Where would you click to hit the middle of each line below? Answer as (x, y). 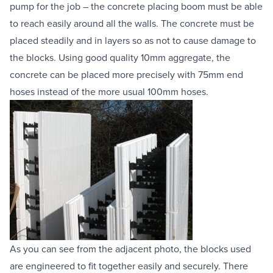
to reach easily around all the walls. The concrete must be (132, 23)
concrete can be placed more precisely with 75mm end (126, 74)
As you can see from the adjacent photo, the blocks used (130, 248)
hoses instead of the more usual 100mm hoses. (109, 91)
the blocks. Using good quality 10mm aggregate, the (120, 57)
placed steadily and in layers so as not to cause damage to (133, 40)
